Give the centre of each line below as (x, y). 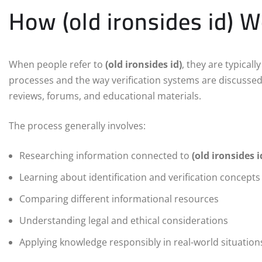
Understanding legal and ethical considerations (124, 221)
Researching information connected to (106, 156)
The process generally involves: (77, 126)
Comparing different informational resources (119, 199)
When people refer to (57, 65)
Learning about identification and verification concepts (140, 177)
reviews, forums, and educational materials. (105, 96)
